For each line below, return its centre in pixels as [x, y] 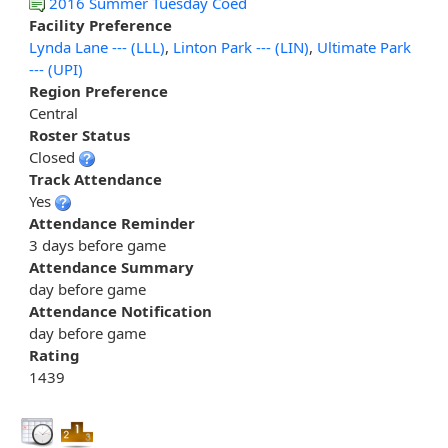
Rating [54, 355]
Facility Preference [100, 25]
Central [53, 113]
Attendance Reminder [112, 223]
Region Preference [98, 91]
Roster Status [79, 135]
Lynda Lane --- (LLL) [97, 47]
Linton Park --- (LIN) [241, 47]
